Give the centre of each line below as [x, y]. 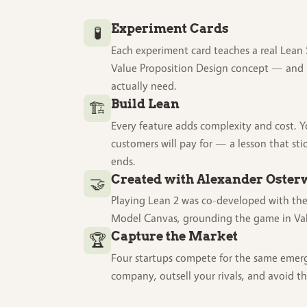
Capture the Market [174, 236]
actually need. [144, 85]
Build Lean [145, 103]
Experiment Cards [170, 29]
